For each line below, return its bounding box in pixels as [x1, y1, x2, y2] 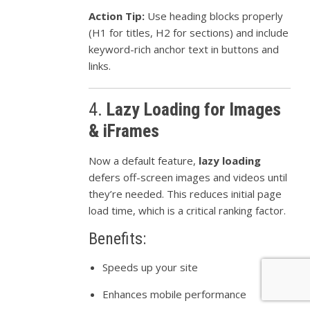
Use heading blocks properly [145, 8, 284, 23]
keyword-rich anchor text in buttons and [89, 42, 280, 56]
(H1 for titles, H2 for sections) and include [89, 25, 289, 39]
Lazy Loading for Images [107, 98, 282, 120]
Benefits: [89, 228, 147, 248]
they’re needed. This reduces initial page [89, 186, 282, 201]
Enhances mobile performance [102, 286, 247, 301]
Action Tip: [89, 8, 145, 23]
